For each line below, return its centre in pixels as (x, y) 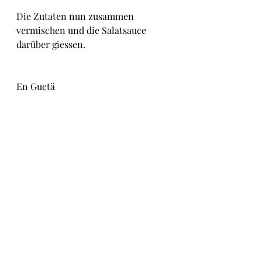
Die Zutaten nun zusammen (76, 16)
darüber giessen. (51, 44)
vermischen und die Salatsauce (82, 30)
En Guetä (36, 86)
